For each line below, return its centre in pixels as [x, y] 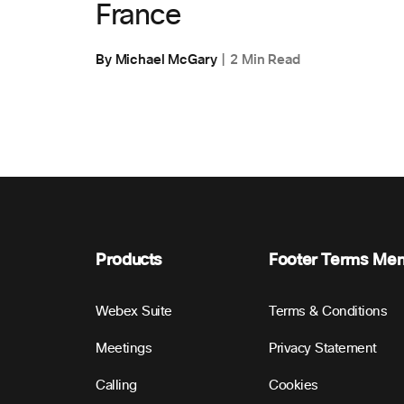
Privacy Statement [323, 349]
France [138, 17]
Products [129, 261]
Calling [116, 386]
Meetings [124, 349]
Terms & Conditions [328, 312]
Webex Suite [134, 312]
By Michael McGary [156, 60]
